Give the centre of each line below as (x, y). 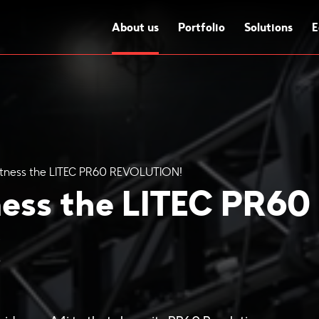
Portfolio (201, 27)
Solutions (269, 27)
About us (135, 27)
